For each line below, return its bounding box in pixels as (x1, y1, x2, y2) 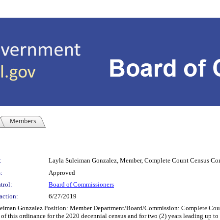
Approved (49, 169, 75, 176)
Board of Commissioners (49, 181, 114, 188)
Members (10, 117, 36, 125)
